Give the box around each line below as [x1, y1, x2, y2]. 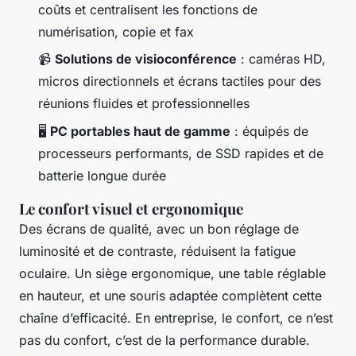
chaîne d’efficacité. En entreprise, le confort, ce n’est [19, 309, 333, 326]
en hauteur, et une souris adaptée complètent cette [19, 287, 322, 304]
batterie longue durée [38, 167, 166, 184]
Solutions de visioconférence [55, 51, 237, 68]
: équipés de [230, 122, 308, 139]
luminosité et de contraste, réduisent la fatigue [19, 242, 296, 259]
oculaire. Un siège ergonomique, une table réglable [19, 265, 326, 281]
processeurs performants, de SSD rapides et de [38, 145, 323, 161]
